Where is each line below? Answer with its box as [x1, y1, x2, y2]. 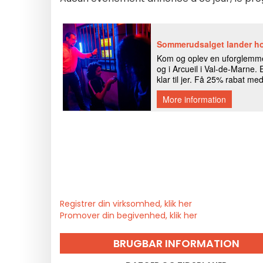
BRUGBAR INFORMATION [113, 236, 240, 251]
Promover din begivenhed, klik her [60, 210, 197, 221]
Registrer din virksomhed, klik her [60, 198, 192, 210]
